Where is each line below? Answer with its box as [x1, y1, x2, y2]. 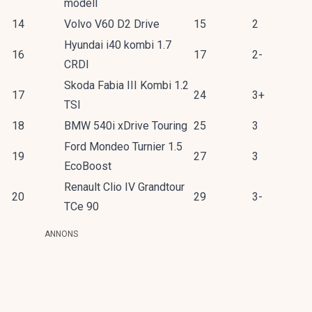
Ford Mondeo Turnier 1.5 [64, 140, 182, 154]
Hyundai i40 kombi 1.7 [64, 38, 171, 52]
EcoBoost [64, 159, 111, 173]
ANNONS [45, 229, 78, 240]
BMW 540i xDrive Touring [64, 119, 187, 133]
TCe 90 [64, 200, 99, 214]
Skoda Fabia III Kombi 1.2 [64, 79, 189, 93]
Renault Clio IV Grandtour [64, 180, 185, 194]
